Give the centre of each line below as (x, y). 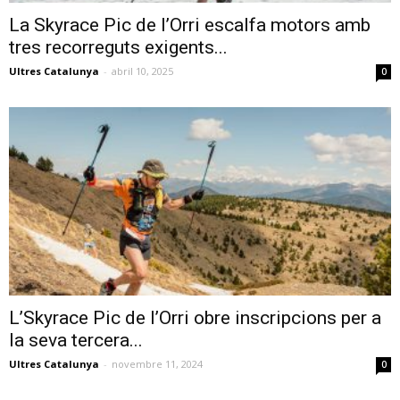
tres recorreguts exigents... (118, 47)
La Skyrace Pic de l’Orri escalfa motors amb (190, 25)
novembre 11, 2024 (157, 364)
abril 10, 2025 (142, 71)
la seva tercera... (76, 341)
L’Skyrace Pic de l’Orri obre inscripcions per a (195, 318)
